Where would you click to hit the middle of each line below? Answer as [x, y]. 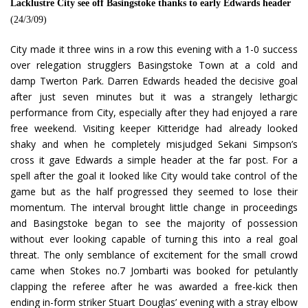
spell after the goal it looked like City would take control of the [154, 176]
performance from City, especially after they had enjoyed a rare [154, 113]
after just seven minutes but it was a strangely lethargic [154, 97]
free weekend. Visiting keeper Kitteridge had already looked [154, 129]
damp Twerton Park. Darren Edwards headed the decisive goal [154, 81]
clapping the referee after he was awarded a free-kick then [154, 287]
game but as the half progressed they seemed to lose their [154, 192]
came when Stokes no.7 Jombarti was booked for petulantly [154, 271]
